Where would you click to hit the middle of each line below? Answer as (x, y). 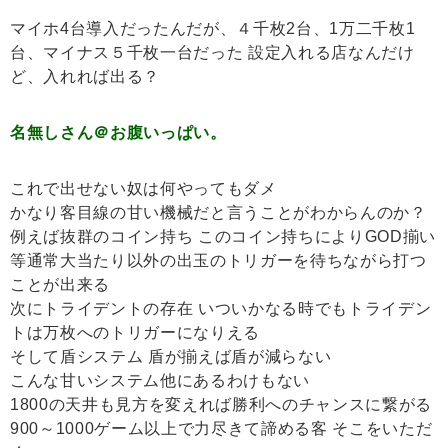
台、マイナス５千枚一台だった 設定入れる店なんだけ (212, 53)
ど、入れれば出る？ (85, 77)
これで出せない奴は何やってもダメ (143, 189)
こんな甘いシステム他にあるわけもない (160, 381)
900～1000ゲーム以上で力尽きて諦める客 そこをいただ (221, 429)
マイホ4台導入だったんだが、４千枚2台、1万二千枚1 (213, 29)
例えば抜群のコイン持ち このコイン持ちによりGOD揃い (223, 237)
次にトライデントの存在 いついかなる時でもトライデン (221, 309)
